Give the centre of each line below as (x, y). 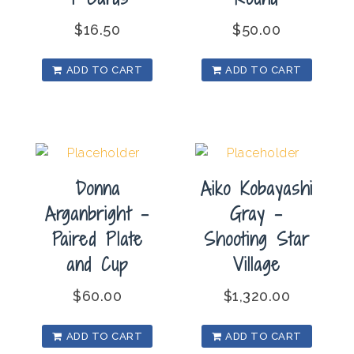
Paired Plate (97, 239)
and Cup (98, 264)
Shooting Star (256, 239)
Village (256, 264)
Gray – (257, 214)
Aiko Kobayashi (256, 188)
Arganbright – (98, 214)
